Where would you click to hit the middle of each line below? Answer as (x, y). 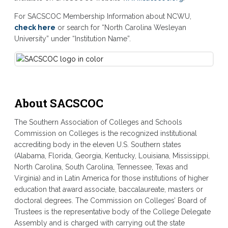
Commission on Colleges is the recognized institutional (105, 134)
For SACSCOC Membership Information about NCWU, (103, 17)
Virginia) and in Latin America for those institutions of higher (111, 178)
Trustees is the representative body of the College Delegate (112, 212)
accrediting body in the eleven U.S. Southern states (97, 145)
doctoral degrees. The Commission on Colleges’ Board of (110, 201)
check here (35, 28)
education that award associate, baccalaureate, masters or (108, 190)
